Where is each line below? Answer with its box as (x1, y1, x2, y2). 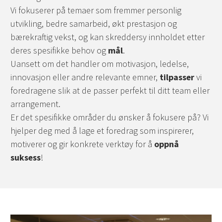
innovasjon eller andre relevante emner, (10, 71, 160, 83)
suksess (10, 151, 41, 163)
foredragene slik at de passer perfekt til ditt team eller (10, 84, 210, 96)
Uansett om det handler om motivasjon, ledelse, (10, 57, 189, 69)
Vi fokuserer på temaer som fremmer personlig (10, 4, 181, 16)
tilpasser (160, 71, 194, 83)
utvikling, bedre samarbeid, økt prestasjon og (10, 17, 177, 29)
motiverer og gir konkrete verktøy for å (10, 138, 154, 150)
